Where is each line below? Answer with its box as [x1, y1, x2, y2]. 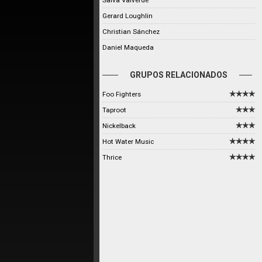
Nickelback [102, 122, 136, 130]
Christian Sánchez [102, 27, 160, 36]
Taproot [102, 106, 126, 114]
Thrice [102, 153, 122, 161]
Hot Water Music [102, 137, 154, 146]
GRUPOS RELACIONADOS [130, 70, 228, 80]
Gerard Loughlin [102, 12, 153, 20]
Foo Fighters [102, 90, 141, 98]
